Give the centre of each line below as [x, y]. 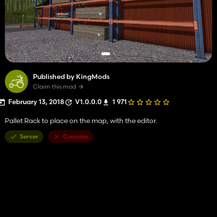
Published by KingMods [71, 76]
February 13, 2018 [36, 101]
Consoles [76, 136]
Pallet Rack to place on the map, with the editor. [81, 120]
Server [29, 136]
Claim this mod [54, 86]
